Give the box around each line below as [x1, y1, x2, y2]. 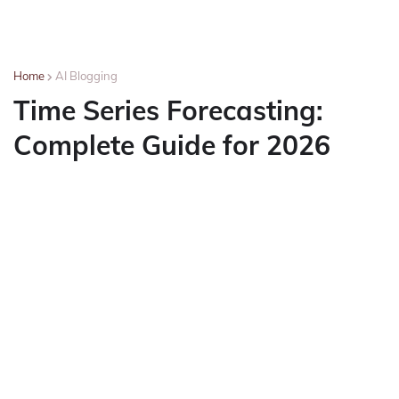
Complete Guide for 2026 [13, 128, 330, 162]
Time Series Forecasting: [13, 94, 323, 127]
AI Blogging [55, 69, 118, 83]
